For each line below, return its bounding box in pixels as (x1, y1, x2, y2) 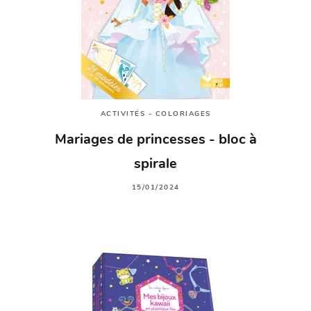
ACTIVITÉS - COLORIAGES (100, 110, 211, 118)
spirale (134, 158, 177, 172)
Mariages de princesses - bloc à (54, 133, 257, 148)
